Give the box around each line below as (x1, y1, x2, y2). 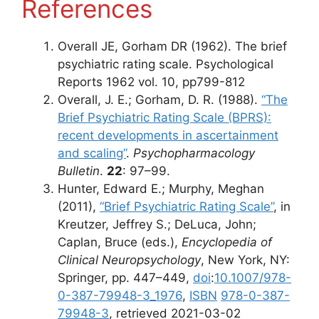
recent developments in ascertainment (58, 128, 278, 142)
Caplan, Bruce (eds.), (58, 235, 182, 249)
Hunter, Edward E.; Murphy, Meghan (58, 182, 264, 196)
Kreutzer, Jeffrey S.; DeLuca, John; (58, 217, 256, 231)
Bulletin (58, 164, 100, 178)
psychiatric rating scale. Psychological (58, 57, 273, 71)
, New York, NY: (201, 253, 290, 267)
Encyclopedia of (182, 235, 272, 249)
